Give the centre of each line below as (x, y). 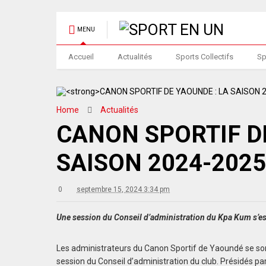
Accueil (81, 57)
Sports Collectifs (205, 57)
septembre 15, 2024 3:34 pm (123, 189)
